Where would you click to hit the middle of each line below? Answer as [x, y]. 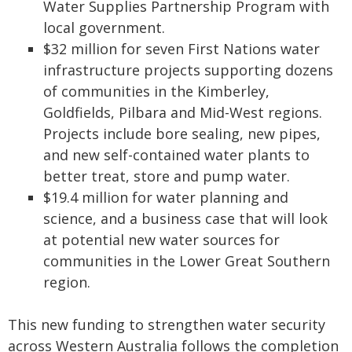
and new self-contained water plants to [176, 155]
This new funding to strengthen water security [167, 324]
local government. [104, 27]
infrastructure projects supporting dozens [188, 70]
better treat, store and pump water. [167, 176]
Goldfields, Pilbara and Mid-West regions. [183, 112]
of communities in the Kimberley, [156, 91]
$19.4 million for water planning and [166, 197]
